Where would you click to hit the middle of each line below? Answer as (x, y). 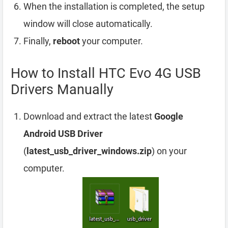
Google (169, 117)
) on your (169, 151)
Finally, (38, 41)
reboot (66, 41)
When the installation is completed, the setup (114, 7)
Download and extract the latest (89, 117)
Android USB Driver (63, 134)
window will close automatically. (88, 24)
